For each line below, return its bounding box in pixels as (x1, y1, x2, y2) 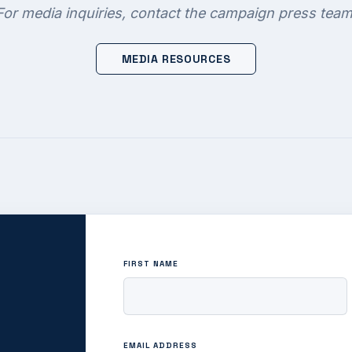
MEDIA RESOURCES (121, 52, 231, 66)
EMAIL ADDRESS (123, 340, 197, 350)
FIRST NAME (123, 258, 178, 269)
